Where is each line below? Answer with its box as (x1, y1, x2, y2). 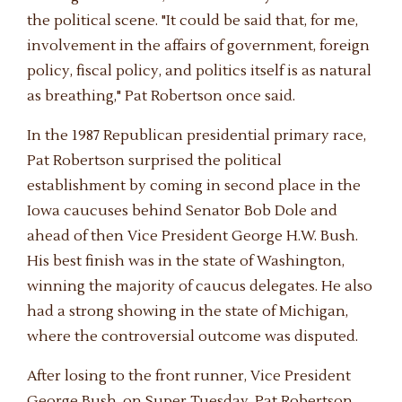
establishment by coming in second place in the (27, 176, 361, 195)
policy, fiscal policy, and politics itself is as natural (27, 61, 371, 80)
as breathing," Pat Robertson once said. (27, 86, 295, 105)
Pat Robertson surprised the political (27, 151, 282, 170)
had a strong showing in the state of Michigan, (27, 301, 348, 320)
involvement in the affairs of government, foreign (27, 36, 370, 55)
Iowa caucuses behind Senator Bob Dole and (27, 201, 337, 220)
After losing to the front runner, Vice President (27, 366, 351, 385)
